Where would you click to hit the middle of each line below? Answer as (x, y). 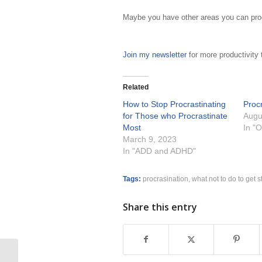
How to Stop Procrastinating (174, 104)
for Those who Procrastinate (175, 116)
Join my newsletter (155, 55)
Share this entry (160, 207)
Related (136, 87)
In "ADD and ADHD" (159, 151)
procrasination (166, 179)
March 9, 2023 (150, 139)
